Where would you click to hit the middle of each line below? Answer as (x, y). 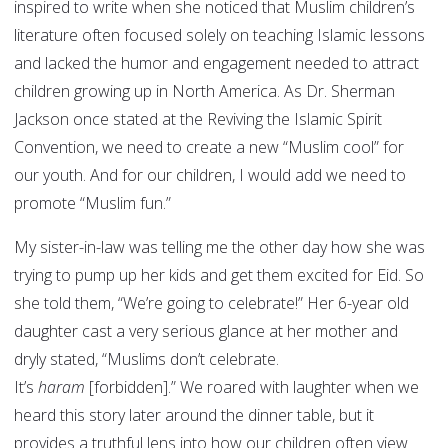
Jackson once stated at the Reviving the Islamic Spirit (198, 119)
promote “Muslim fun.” (92, 203)
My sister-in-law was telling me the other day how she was (219, 247)
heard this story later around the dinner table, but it (194, 415)
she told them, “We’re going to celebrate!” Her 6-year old (211, 303)
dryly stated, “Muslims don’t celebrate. (146, 359)
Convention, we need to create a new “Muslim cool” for (209, 147)
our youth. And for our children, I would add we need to (210, 175)
